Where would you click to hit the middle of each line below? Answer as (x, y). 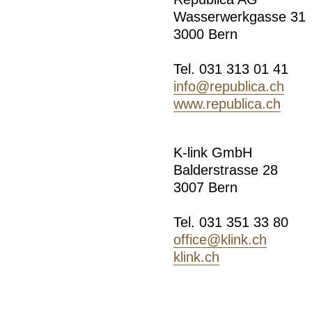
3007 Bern (208, 188)
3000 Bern (206, 34)
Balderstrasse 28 (226, 170)
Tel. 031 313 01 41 (231, 69)
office (190, 240)
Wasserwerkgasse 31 (240, 17)
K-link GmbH (213, 153)
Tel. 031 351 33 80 (231, 223)
